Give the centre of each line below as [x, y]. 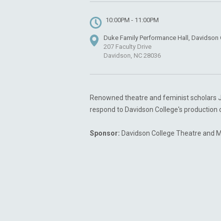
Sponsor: [105, 133]
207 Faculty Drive [128, 46]
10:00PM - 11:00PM [132, 20]
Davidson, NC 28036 [132, 55]
